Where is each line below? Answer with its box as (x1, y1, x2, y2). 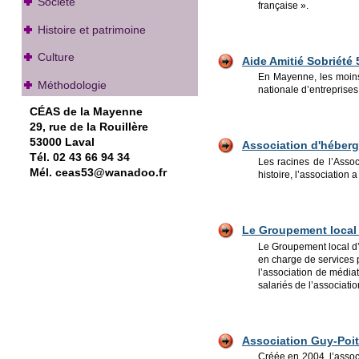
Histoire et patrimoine (37, 22, 146, 36)
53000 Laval (29, 135, 95, 148)
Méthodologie (37, 78, 107, 91)
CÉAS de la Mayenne (29, 104, 143, 118)
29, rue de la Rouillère (29, 119, 148, 133)
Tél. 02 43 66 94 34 (29, 150, 130, 163)
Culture (37, 50, 75, 64)
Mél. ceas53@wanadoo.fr (29, 165, 167, 179)
